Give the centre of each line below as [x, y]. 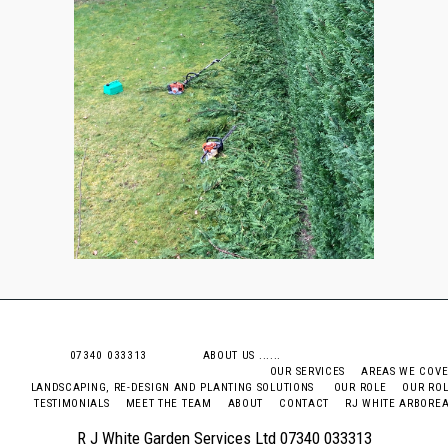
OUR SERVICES [307, 371]
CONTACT [304, 403]
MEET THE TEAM [168, 403]
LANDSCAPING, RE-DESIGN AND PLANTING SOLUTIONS [174, 387]
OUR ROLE [360, 387]
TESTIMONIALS [72, 403]
